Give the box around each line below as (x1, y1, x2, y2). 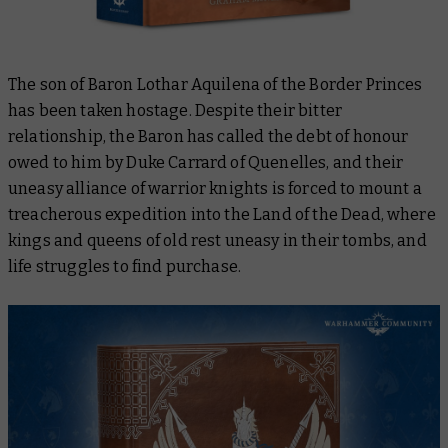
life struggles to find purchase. (8, 257, 245, 276)
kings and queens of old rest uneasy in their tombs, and (8, 231, 427, 250)
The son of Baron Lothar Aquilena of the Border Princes (8, 75, 423, 94)
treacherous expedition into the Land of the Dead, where (8, 205, 436, 224)
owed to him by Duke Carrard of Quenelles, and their (8, 153, 404, 172)
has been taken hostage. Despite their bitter (8, 101, 343, 120)
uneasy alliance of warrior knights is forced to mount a (8, 179, 422, 198)
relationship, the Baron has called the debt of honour (8, 127, 409, 146)
